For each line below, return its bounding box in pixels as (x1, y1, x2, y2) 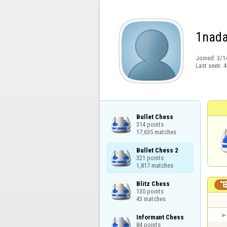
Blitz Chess (136, 179, 170, 187)
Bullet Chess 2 (136, 146, 178, 154)
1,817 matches (136, 161, 173, 169)
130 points (136, 187, 164, 195)
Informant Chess (136, 213, 184, 221)
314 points (136, 120, 164, 128)
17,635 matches (136, 128, 176, 136)
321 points (136, 154, 164, 162)
